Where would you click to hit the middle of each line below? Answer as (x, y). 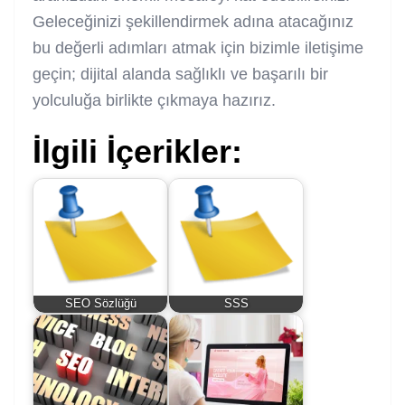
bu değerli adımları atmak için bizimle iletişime (198, 47)
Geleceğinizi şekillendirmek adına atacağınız (193, 21)
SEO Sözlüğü (100, 304)
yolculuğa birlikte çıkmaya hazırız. (154, 100)
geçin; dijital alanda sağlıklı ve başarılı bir (180, 74)
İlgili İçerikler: (137, 151)
